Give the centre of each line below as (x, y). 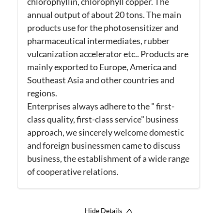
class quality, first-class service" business (103, 119)
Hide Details (103, 210)
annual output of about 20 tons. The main (104, 14)
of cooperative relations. (73, 171)
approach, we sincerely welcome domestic (106, 132)
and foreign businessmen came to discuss (104, 145)
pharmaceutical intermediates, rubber (98, 40)
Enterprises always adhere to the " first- (101, 106)
